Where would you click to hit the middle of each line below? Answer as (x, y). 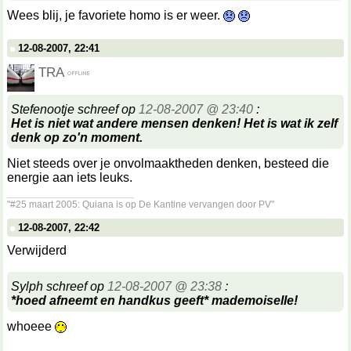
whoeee (31, 326)
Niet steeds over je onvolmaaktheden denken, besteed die (168, 163)
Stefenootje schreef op (75, 109)
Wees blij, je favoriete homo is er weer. (115, 15)
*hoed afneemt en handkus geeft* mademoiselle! (154, 300)
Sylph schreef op (59, 286)
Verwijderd (37, 250)
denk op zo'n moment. (77, 138)
